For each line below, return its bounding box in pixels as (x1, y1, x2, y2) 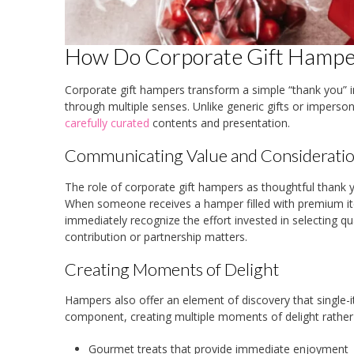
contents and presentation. (153, 115, 290, 131)
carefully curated (65, 115, 153, 131)
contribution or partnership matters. (65, 228, 247, 244)
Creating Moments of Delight (65, 258, 279, 280)
